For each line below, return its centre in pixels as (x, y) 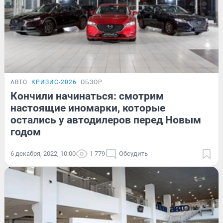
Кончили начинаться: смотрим (87, 96)
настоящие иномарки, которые (88, 108)
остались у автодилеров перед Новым (106, 120)
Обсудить (133, 153)
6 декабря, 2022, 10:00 (43, 153)
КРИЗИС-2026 (54, 82)
